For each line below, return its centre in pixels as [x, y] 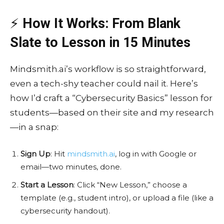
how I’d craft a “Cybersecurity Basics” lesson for [111, 98]
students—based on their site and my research [112, 113]
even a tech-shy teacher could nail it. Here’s [104, 84]
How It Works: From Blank [101, 24]
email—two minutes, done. [71, 167]
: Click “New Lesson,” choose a [130, 185]
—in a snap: [34, 127]
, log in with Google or [156, 154]
